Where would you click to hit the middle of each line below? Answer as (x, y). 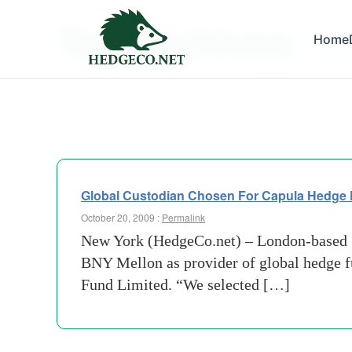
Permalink (183, 217)
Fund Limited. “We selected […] (185, 284)
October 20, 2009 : (121, 217)
